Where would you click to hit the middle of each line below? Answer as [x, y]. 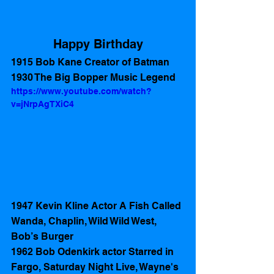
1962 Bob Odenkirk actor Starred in [94, 252]
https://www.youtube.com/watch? [81, 91]
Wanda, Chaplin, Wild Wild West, [85, 221]
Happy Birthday [98, 44]
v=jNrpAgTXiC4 [43, 104]
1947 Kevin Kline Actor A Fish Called [97, 206]
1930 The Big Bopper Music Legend [93, 78]
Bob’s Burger [43, 237]
